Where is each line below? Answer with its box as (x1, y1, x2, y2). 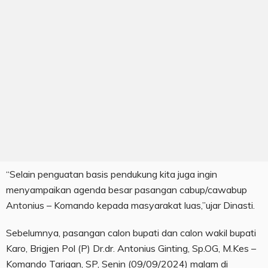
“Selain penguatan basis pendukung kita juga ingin (6, 168, 217, 181)
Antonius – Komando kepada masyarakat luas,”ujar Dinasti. (6, 199, 255, 212)
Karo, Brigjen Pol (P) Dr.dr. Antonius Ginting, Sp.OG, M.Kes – (6, 242, 256, 255)
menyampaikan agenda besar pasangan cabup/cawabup (6, 184, 247, 196)
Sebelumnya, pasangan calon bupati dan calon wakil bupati (6, 227, 256, 239)
